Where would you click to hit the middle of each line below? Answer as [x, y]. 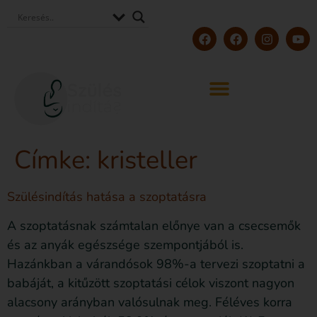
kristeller [147, 161]
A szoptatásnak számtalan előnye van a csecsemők [154, 226]
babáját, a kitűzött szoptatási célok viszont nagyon [151, 283]
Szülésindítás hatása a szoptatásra [107, 197]
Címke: [56, 161]
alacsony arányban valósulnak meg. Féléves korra [150, 302]
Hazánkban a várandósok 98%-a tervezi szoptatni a [156, 264]
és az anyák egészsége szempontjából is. [125, 245]
